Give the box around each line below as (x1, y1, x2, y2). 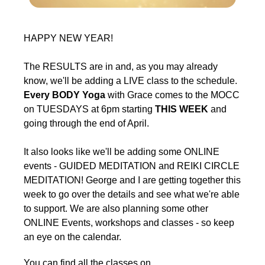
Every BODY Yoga (24, 90, 105, 100)
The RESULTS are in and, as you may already (24, 62, 218, 72)
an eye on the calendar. (24, 232, 121, 242)
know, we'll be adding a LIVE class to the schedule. (24, 76, 237, 86)
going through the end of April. (24, 118, 151, 128)
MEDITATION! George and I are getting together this (24, 175, 241, 185)
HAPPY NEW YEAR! (24, 33, 113, 43)
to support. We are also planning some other (24, 203, 208, 214)
